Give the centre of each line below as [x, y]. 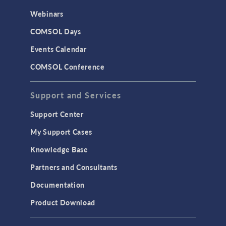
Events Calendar [59, 49]
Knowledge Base [59, 150]
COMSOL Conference [68, 67]
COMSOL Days [56, 32]
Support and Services [76, 95]
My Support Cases [62, 132]
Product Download [63, 203]
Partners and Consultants [74, 167]
